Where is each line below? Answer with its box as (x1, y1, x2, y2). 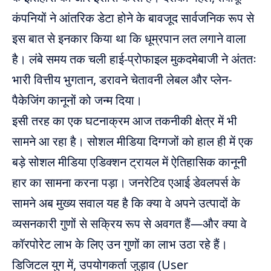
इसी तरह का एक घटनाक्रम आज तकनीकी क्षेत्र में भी (12, 112, 237, 129)
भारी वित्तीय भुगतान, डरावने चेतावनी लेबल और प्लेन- (12, 71, 232, 88)
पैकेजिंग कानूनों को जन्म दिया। (12, 91, 142, 108)
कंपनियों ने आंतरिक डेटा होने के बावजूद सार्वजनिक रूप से (12, 9, 254, 26)
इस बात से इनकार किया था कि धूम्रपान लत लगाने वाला (12, 30, 246, 47)
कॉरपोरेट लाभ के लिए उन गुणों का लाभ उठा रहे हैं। (12, 235, 227, 252)
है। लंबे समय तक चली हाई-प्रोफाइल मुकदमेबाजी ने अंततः (12, 50, 256, 67)
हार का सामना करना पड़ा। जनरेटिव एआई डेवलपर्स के (12, 174, 240, 191)
